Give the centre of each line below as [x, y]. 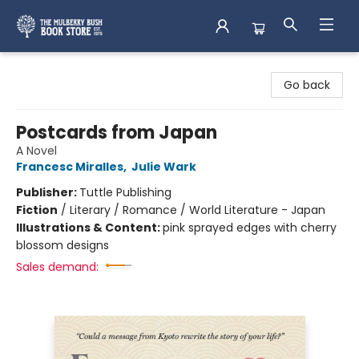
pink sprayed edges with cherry [250, 228]
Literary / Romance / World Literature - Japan [198, 210]
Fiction [37, 210]
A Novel [36, 151]
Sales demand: [57, 267]
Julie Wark [164, 167]
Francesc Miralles [70, 167]
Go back [307, 85]
